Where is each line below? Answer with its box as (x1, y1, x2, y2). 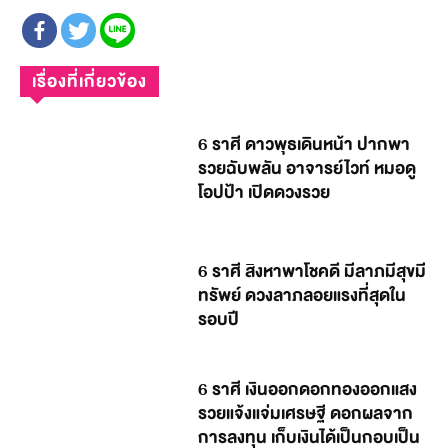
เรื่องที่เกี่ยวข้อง (32, 67, 147, 96)
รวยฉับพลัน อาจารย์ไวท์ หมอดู (198, 153, 417, 183)
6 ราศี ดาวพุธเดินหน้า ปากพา (198, 129, 411, 159)
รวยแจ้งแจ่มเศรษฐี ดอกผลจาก (198, 398, 414, 428)
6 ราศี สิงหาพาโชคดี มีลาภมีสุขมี (198, 257, 427, 287)
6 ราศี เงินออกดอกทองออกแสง (198, 374, 418, 404)
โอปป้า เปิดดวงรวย (198, 177, 331, 207)
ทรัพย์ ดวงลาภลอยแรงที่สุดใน (198, 281, 407, 311)
